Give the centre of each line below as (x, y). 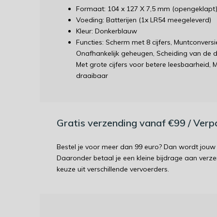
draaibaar (92, 76)
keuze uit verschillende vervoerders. (113, 169)
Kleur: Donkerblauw (107, 31)
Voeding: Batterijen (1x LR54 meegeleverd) (144, 20)
